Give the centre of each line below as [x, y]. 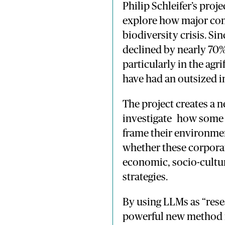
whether [142, 148]
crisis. [194, 36]
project [158, 104]
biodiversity [151, 36]
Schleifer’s [175, 7]
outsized [198, 79]
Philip [137, 7]
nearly [192, 50]
